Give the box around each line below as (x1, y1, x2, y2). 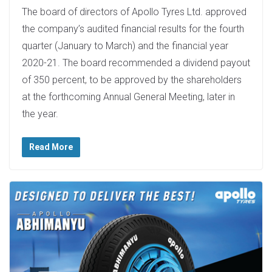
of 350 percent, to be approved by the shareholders (22, 73, 242, 86)
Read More (29, 141, 73, 152)
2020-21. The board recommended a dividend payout (22, 56, 250, 69)
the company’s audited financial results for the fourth (22, 22, 244, 35)
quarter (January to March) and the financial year (22, 39, 228, 52)
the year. (22, 107, 58, 120)
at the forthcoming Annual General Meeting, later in (22, 90, 235, 103)
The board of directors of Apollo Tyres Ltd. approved (22, 5, 246, 18)
